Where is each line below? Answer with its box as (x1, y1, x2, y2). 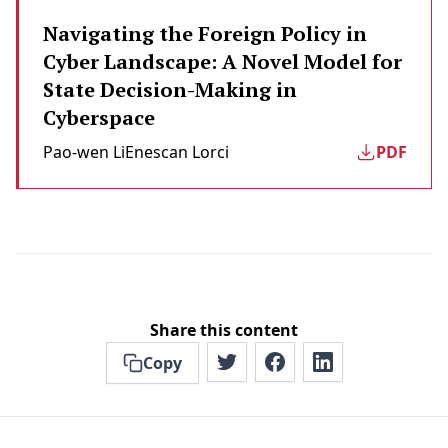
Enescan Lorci (125, 141, 229, 163)
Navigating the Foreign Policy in (43, 20, 367, 47)
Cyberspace (43, 104, 155, 131)
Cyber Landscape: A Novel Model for (43, 48, 402, 75)
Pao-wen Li (43, 141, 125, 163)
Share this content (150, 319, 298, 341)
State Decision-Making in (43, 76, 297, 103)
